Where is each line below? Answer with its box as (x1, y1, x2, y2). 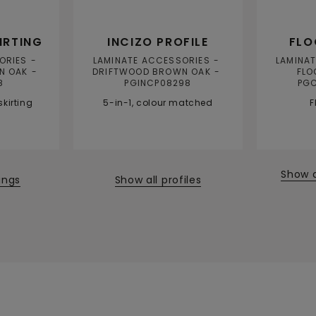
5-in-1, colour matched (103, 97, 213, 109)
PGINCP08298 (124, 77, 192, 90)
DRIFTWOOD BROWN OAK (92, 66, 211, 78)
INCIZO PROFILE (107, 34, 209, 51)
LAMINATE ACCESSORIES (92, 54, 210, 67)
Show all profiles (114, 172, 202, 187)
